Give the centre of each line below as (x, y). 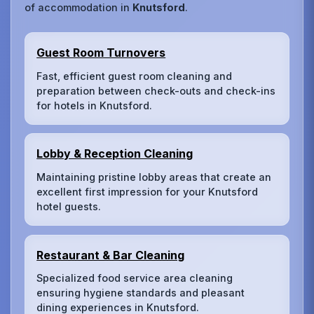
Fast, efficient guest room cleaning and (135, 76)
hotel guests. (69, 206)
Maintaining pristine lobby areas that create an (154, 177)
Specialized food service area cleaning (135, 278)
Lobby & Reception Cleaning (115, 154)
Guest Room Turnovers (101, 52)
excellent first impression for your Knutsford (148, 191)
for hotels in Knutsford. (95, 105)
